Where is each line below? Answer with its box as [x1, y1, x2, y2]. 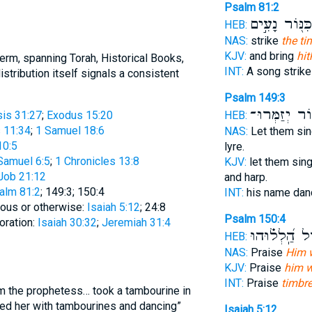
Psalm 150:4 [224, 212, 286, 226]
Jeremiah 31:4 [101, 216, 171, 230]
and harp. [224, 171, 267, 184]
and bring [246, 49, 297, 63]
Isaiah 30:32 [37, 216, 97, 230]
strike [247, 34, 281, 47]
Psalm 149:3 [224, 91, 286, 104]
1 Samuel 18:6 [35, 124, 104, 138]
